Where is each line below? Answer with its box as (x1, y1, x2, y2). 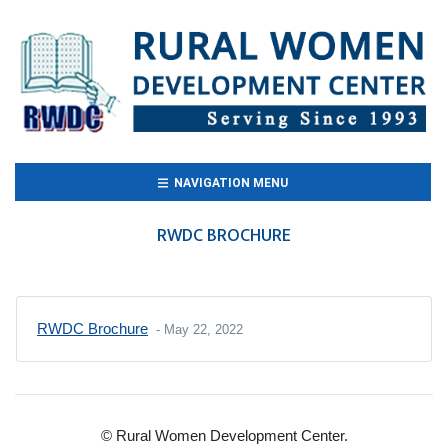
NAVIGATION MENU (168, 176, 289, 191)
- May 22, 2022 (152, 322, 243, 338)
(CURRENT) (287, 175, 355, 190)
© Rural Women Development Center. (100, 427, 348, 445)
